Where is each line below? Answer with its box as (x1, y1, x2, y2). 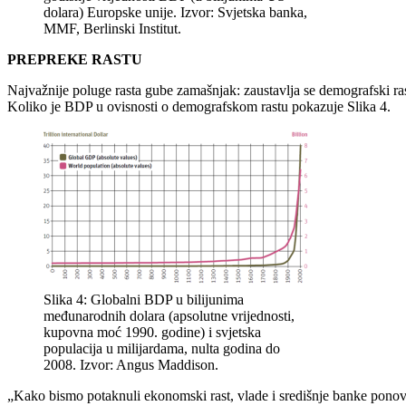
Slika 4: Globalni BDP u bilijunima (43, 292, 244, 308)
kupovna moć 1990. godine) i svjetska (43, 324, 261, 341)
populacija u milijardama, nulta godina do (43, 341, 280, 357)
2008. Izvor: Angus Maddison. (43, 357, 218, 373)
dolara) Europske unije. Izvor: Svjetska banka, (43, 5, 307, 21)
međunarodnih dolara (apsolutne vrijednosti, (43, 308, 295, 324)
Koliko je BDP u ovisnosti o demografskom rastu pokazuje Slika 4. (7, 99, 391, 115)
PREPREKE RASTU (7, 52, 142, 68)
